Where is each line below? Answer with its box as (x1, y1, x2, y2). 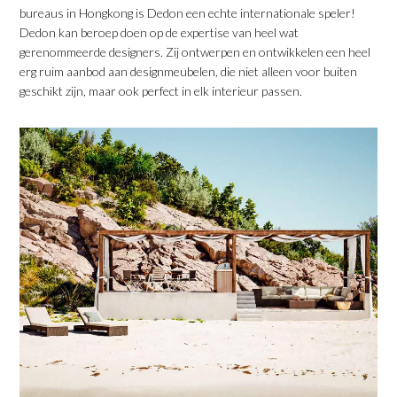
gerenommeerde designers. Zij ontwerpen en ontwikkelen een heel (19, 44, 371, 60)
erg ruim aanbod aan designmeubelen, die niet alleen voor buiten (19, 64, 358, 80)
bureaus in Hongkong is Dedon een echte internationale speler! (19, 5, 356, 21)
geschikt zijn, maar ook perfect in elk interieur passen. (19, 83, 303, 99)
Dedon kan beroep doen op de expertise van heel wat (19, 25, 300, 41)
